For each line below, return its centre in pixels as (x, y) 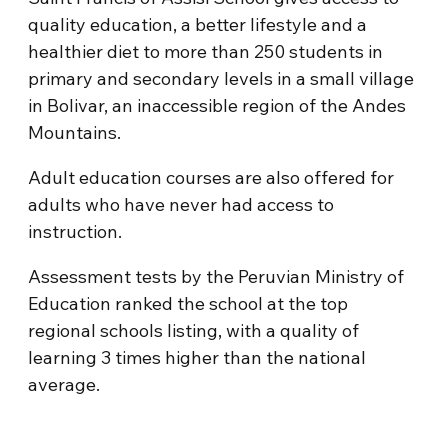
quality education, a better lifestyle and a (198, 24)
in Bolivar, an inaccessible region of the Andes (217, 105)
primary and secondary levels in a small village (221, 78)
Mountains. (75, 132)
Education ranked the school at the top (188, 303)
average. (64, 384)
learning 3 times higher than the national (197, 357)
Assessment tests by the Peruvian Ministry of (216, 276)
